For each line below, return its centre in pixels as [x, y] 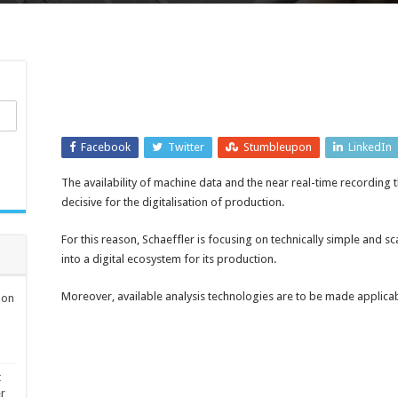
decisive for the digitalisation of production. [173, 202]
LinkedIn [370, 147]
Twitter [186, 147]
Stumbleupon [278, 147]
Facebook [106, 147]
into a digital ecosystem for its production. [169, 259]
